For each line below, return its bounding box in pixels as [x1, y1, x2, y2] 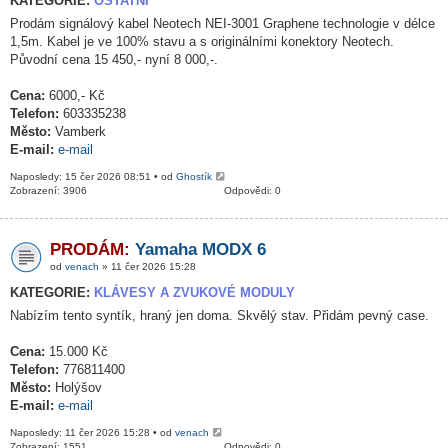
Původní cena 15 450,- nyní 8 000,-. [10, 52, 218, 67]
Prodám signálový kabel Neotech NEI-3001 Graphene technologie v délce [10, 16, 435, 31]
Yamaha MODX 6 [135, 240, 266, 259]
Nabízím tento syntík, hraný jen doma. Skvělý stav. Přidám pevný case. [10, 308, 429, 323]
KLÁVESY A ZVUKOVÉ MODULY [94, 285, 295, 300]
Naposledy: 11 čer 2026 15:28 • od [10, 427, 175, 438]
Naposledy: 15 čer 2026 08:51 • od [10, 171, 176, 182]
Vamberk [51, 124, 106, 139]
